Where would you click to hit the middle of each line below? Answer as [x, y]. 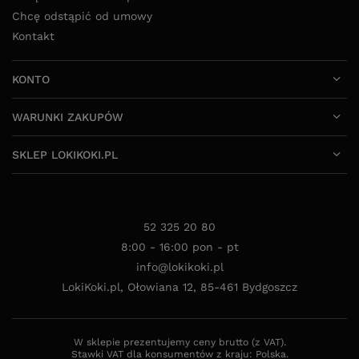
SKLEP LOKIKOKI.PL [65, 154]
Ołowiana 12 [160, 287]
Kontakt [33, 36]
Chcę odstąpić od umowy [82, 16]
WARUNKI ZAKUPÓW [68, 117]
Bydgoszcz [268, 287]
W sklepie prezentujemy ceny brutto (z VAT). [179, 342]
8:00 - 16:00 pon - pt [179, 247]
